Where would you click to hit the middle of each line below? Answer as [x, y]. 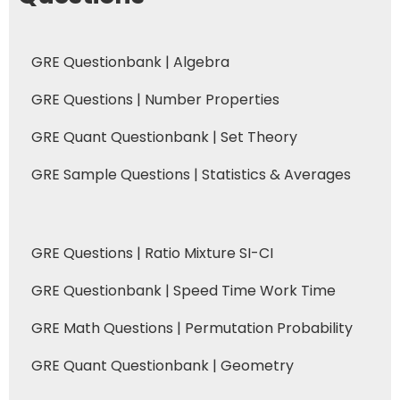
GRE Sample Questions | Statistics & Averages [191, 174]
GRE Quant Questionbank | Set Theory [164, 137]
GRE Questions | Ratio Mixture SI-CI [152, 253]
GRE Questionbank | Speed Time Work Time [183, 290]
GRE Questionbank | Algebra [130, 62]
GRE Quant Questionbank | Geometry [162, 365]
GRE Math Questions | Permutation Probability [192, 328]
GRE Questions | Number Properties [155, 99]
